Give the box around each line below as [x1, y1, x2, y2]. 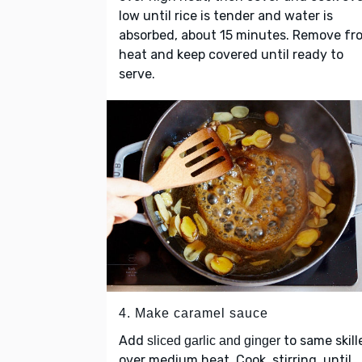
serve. [119, 66, 155, 82]
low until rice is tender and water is [119, 8, 333, 24]
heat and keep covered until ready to [119, 47, 343, 63]
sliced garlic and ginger [147, 333, 280, 347]
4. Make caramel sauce [119, 305, 268, 320]
